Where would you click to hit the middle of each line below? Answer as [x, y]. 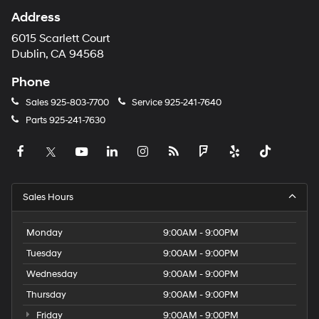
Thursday [46, 295]
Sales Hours [48, 198]
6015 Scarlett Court [61, 39]
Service [147, 103]
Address [36, 18]
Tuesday [44, 254]
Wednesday [52, 274]
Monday [45, 233]
